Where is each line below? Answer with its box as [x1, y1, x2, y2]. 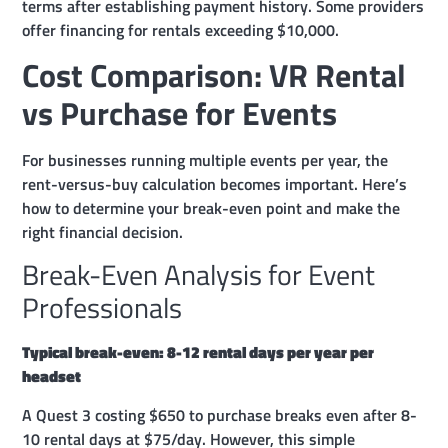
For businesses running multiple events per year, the [22, 148, 389, 172]
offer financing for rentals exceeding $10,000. [22, 17, 340, 42]
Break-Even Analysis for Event [22, 253, 376, 297]
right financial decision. [22, 220, 184, 244]
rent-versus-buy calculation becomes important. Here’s [22, 172, 408, 196]
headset [22, 364, 82, 389]
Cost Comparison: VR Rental [22, 51, 407, 99]
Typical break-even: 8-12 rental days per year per [22, 340, 375, 365]
